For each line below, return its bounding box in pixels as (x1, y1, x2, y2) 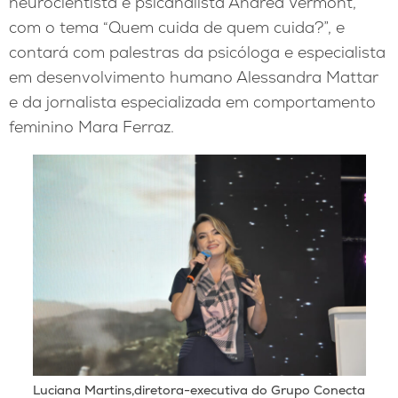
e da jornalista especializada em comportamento (9, 91, 376, 112)
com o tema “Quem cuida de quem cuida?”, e (9, 16, 345, 37)
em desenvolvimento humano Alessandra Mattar (9, 66, 378, 87)
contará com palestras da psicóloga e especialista (9, 41, 386, 62)
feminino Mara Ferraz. (9, 115, 174, 137)
